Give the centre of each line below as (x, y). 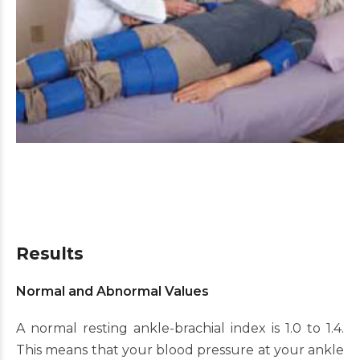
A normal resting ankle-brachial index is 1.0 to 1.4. (180, 328)
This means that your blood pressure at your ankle (180, 350)
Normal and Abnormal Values (112, 291)
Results (50, 254)
